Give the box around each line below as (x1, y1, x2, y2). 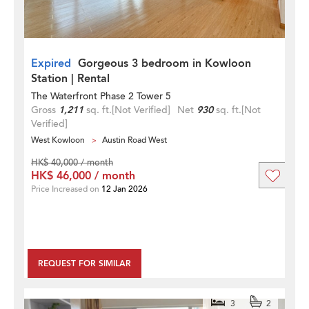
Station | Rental (31, 70, 110, 86)
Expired (31, 55, 71, 71)
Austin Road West (102, 134, 167, 146)
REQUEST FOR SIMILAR (38, 257, 131, 269)
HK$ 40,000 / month (31, 156, 113, 169)
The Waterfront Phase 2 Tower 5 (31, 89, 171, 103)
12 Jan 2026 (101, 183, 148, 195)
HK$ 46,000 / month (31, 168, 135, 183)
